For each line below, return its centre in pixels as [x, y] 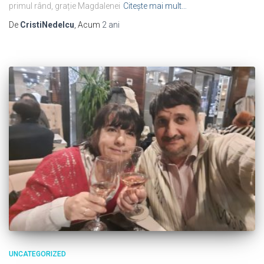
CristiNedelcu [47, 24]
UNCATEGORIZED [37, 254]
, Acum [88, 24]
